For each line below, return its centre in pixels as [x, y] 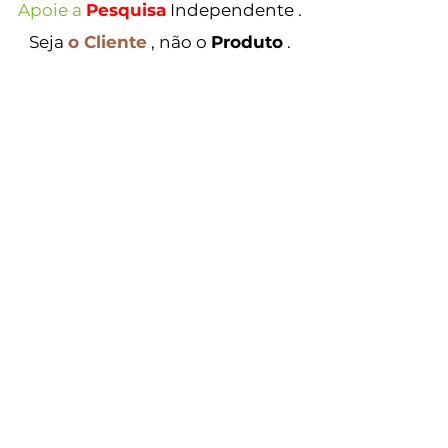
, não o [181, 42]
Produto [247, 42]
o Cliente [107, 42]
